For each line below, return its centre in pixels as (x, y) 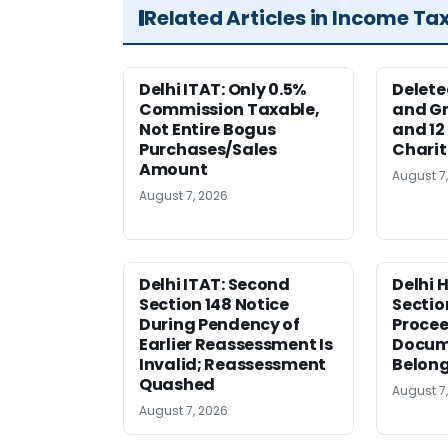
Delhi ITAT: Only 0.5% (222, 90)
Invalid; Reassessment (232, 365)
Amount (173, 170)
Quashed (177, 385)
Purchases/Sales (208, 150)
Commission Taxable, (229, 110)
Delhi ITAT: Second (214, 285)
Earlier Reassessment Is (236, 345)
